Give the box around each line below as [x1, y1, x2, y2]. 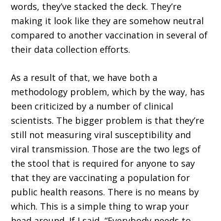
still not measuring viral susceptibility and [11, 129, 191, 141]
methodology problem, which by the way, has [11, 86, 205, 98]
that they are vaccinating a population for [11, 172, 190, 184]
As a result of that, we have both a [11, 72, 158, 84]
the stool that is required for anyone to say [11, 157, 195, 170]
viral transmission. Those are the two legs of [11, 143, 201, 155]
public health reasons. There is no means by [11, 186, 199, 198]
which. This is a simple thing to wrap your [11, 200, 189, 213]
